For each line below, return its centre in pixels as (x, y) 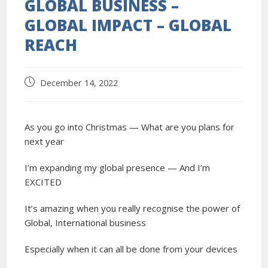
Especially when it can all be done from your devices (131, 249)
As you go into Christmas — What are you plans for (130, 127)
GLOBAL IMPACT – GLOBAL (128, 25)
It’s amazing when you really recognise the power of (133, 208)
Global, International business (86, 222)
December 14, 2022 (79, 83)
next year (45, 141)
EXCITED (43, 182)
